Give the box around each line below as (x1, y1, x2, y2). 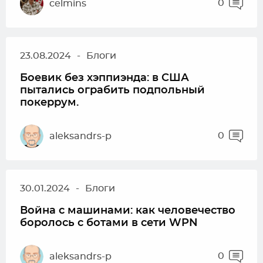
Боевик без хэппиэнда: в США (20, 73, 189, 83)
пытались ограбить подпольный (20, 85, 205, 96)
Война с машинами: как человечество (20, 205, 235, 216)
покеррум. (20, 97, 79, 108)
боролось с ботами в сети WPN (20, 218, 198, 228)
